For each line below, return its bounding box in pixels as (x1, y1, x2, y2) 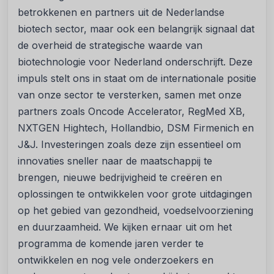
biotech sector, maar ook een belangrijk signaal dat (18, 23, 254, 35)
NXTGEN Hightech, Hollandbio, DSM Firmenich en (18, 122, 254, 134)
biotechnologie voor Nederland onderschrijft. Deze (18, 56, 253, 68)
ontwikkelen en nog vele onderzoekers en (18, 254, 213, 266)
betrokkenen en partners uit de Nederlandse (18, 6, 224, 18)
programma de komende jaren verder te (18, 237, 204, 250)
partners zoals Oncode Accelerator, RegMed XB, (18, 105, 245, 117)
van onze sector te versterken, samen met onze (18, 89, 242, 101)
